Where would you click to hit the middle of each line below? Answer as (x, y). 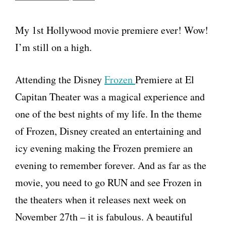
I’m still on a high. (53, 47)
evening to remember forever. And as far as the (111, 165)
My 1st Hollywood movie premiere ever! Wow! (112, 30)
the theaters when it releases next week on (101, 200)
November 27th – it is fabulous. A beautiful (104, 217)
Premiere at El (165, 79)
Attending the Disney (60, 79)
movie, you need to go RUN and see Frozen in (108, 182)
